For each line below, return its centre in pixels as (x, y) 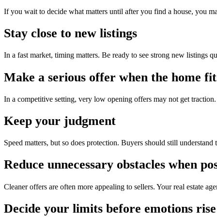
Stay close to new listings (70, 33)
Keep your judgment (60, 121)
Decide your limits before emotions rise (110, 208)
